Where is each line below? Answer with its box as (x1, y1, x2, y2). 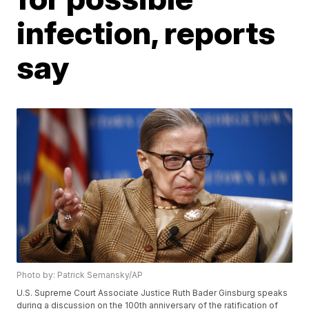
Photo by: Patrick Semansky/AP (17, 270, 143, 281)
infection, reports (17, 13, 276, 52)
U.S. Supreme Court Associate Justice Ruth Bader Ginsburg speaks (17, 288, 288, 299)
